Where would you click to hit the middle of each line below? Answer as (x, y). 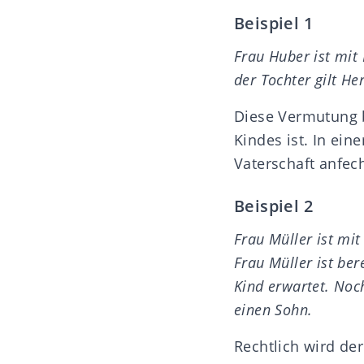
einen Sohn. (273, 309)
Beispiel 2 (273, 206)
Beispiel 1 (273, 23)
